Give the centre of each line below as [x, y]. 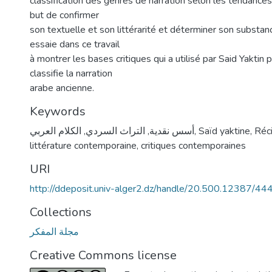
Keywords [58, 111]
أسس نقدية [172, 131]
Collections [61, 212]
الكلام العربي [56, 131]
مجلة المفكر [54, 232]
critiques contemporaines [193, 146]
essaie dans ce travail [75, 44]
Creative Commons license [103, 255]
